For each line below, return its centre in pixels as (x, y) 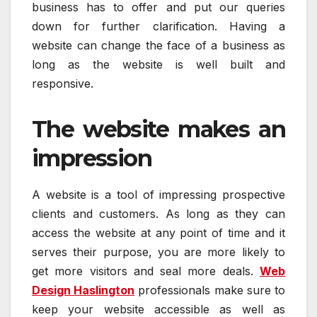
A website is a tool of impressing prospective (158, 194)
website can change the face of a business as (158, 45)
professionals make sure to (210, 290)
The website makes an (158, 129)
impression (92, 158)
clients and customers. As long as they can (158, 213)
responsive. (63, 83)
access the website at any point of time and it (158, 232)
